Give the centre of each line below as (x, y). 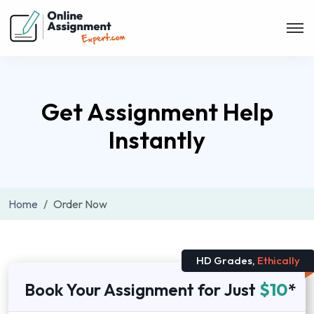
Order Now (80, 204)
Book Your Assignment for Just (142, 289)
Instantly (157, 140)
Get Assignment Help (157, 112)
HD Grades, (226, 260)
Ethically (278, 260)
